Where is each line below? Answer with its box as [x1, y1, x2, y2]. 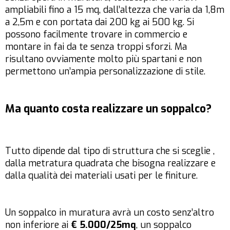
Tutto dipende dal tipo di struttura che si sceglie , [5, 145, 215, 158]
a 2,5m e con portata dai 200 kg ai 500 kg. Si [5, 16, 194, 29]
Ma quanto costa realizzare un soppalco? [5, 102, 212, 117]
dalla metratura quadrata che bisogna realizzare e [5, 157, 216, 170]
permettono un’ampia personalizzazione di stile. [5, 65, 205, 78]
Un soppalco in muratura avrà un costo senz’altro [5, 206, 214, 219]
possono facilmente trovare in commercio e [5, 28, 187, 41]
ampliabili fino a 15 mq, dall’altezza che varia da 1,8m [5, 4, 224, 16]
